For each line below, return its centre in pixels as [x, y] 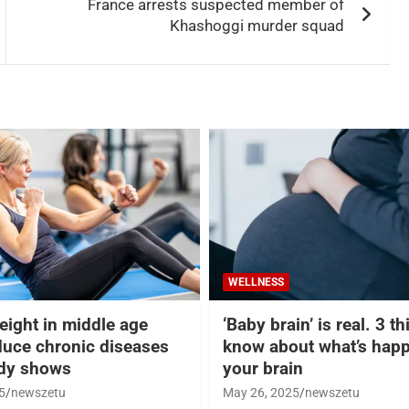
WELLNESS [256, 282]
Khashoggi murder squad [257, 26]
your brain [263, 368]
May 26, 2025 [261, 392]
